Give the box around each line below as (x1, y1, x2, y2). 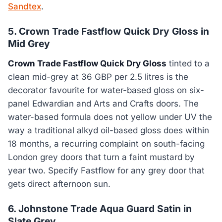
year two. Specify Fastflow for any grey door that (8, 166, 205, 176)
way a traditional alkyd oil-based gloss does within (8, 125, 209, 136)
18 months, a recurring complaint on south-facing (8, 139, 205, 149)
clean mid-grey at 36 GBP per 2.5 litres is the (8, 72, 188, 82)
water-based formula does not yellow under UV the (8, 112, 212, 122)
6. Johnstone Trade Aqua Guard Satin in (8, 203, 192, 215)
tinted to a (166, 58, 210, 69)
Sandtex (8, 1, 41, 11)
